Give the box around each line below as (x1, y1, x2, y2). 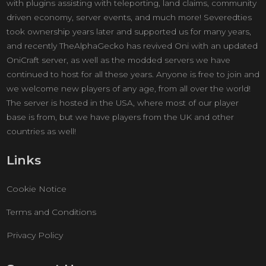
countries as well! (6, 126, 76, 136)
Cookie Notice (6, 183, 66, 194)
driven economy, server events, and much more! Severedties (6, 12, 252, 22)
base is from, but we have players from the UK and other (6, 112, 234, 122)
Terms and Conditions (6, 207, 96, 217)
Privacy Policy (6, 230, 63, 240)
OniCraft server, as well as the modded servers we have (6, 55, 230, 65)
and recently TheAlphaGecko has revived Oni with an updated (6, 41, 258, 50)
